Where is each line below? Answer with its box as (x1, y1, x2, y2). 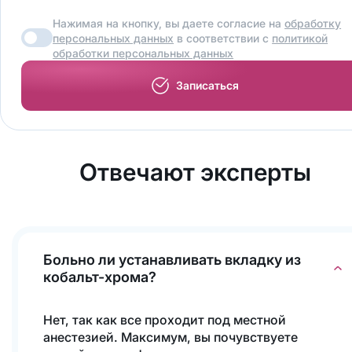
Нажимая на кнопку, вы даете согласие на (53, 16, 285, 30)
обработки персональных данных (53, 46, 234, 60)
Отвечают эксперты (79, 157, 311, 186)
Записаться (176, 78, 240, 92)
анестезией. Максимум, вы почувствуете (42, 328, 298, 345)
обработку (284, 16, 342, 30)
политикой (272, 31, 328, 45)
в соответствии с (174, 31, 273, 45)
